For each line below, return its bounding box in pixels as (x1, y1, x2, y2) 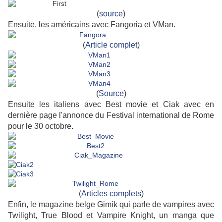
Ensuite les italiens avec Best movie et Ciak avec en (8, 100, 214, 109)
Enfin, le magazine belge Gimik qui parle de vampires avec (8, 200, 214, 209)
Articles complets (81, 189, 141, 198)
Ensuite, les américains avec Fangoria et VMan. (8, 20, 175, 29)
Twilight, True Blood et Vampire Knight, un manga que (8, 211, 214, 220)
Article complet (85, 41, 137, 50)
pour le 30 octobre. (8, 122, 73, 131)
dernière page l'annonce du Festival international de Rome (8, 111, 214, 120)
